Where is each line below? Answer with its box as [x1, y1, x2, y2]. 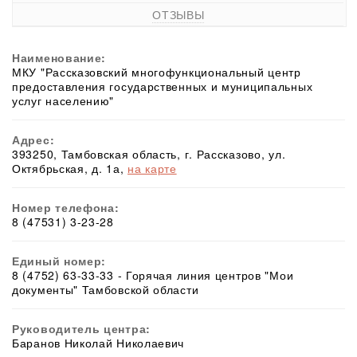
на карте [127, 160, 177, 177]
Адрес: [12, 131, 55, 148]
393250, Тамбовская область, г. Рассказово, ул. [12, 146, 286, 163]
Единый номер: [12, 253, 107, 269]
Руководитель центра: [12, 320, 151, 337]
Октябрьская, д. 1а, [12, 160, 127, 177]
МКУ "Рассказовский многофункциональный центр [12, 64, 301, 80]
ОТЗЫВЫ [152, 6, 205, 23]
